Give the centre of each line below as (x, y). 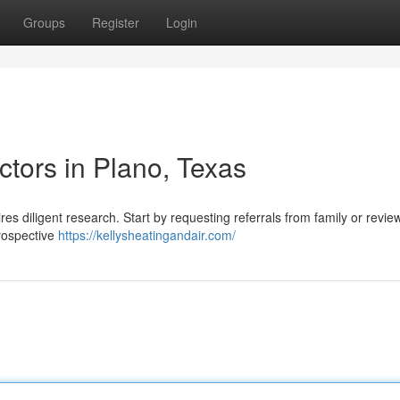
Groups (44, 22)
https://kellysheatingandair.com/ (147, 235)
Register (116, 22)
